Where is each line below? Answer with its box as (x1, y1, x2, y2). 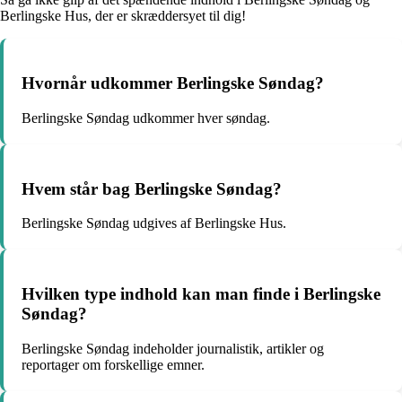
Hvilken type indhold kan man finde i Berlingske (22, 284, 380, 303)
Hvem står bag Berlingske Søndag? (22, 179, 282, 198)
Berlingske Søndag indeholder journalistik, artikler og (22, 340, 324, 356)
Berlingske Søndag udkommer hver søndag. (22, 109, 270, 126)
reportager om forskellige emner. (22, 356, 205, 372)
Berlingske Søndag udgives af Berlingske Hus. (22, 215, 286, 232)
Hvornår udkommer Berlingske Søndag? (22, 74, 324, 93)
